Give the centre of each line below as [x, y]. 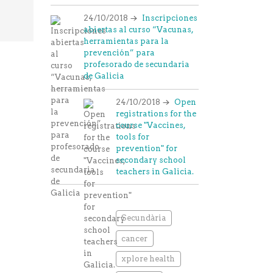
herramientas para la [126, 41]
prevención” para [119, 53]
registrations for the [156, 113]
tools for [133, 136]
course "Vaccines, [151, 125]
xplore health [148, 258]
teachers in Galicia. [155, 171]
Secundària [144, 218]
